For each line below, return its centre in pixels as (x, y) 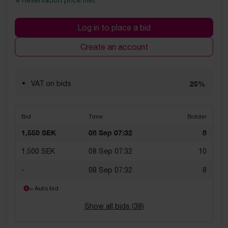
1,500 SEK (38, 151)
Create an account (114, 47)
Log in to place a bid (114, 27)
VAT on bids (51, 83)
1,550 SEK (39, 133)
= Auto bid (44, 188)
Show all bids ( (109, 206)
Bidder (197, 117)
